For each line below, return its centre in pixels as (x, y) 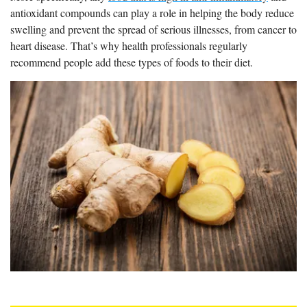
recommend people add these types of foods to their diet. (132, 62)
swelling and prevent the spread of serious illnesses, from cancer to (153, 29)
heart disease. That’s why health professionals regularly (129, 46)
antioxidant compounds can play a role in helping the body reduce (152, 13)
